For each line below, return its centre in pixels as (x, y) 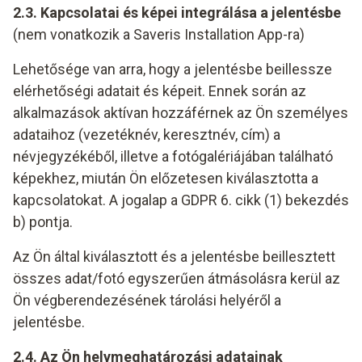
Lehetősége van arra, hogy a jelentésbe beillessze (173, 69)
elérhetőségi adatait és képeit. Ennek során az (160, 91)
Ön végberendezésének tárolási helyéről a (147, 300)
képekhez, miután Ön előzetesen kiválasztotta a (166, 178)
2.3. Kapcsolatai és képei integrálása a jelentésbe (177, 13)
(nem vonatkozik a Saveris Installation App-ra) (159, 34)
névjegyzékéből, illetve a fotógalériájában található (173, 156)
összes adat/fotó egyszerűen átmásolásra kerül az (177, 278)
